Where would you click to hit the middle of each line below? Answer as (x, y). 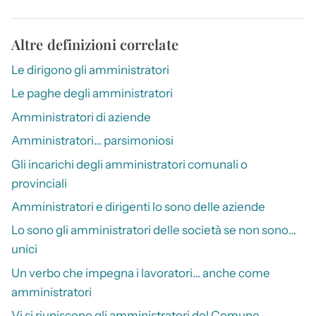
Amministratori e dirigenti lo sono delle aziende (138, 207)
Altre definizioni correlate (95, 44)
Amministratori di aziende (81, 117)
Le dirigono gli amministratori (90, 70)
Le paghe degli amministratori (92, 93)
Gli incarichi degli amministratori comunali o (129, 164)
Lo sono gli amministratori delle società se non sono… (154, 230)
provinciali (39, 183)
